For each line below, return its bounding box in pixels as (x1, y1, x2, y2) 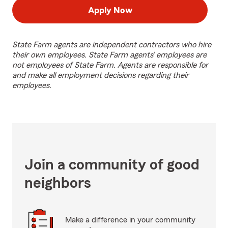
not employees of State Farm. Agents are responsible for (12, 61, 208, 69)
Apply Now (88, 6, 132, 15)
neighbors (24, 176, 91, 191)
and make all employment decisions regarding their (12, 71, 189, 79)
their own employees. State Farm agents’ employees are (12, 51, 207, 59)
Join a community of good (24, 157, 199, 173)
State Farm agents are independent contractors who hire (12, 41, 211, 49)
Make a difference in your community (65, 216, 195, 224)
